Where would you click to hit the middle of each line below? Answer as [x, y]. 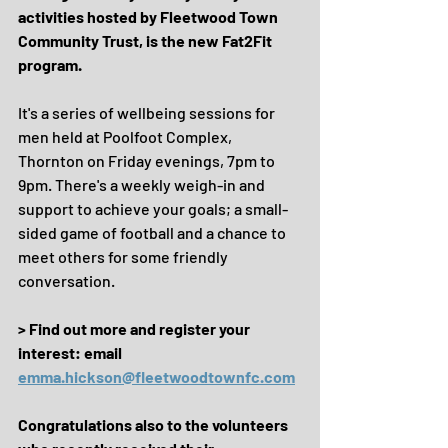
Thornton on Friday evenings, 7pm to [148, 160]
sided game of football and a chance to [153, 232]
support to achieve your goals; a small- [153, 208]
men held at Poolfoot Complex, [126, 136]
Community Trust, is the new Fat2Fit [146, 40]
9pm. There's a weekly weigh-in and [143, 184]
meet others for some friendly [124, 256]
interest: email [71, 352]
